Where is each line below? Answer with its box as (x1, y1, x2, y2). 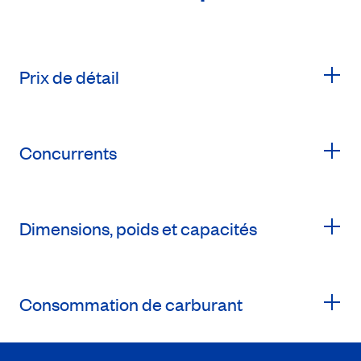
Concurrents (19, 141, 117, 165)
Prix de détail (19, 65, 119, 89)
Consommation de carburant (19, 293, 243, 317)
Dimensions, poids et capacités (19, 217, 257, 241)
